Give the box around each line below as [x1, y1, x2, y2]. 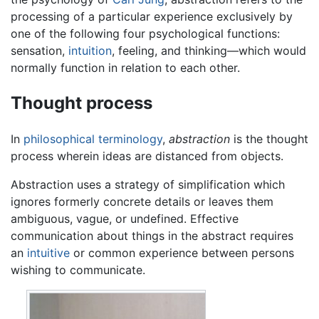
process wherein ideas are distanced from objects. [11, 148, 283, 163]
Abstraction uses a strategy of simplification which [11, 177, 285, 192]
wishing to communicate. [11, 262, 145, 277]
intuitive [27, 245, 70, 260]
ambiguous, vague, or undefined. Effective [11, 211, 239, 226]
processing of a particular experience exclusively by [11, 9, 293, 24]
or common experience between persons [70, 245, 294, 260]
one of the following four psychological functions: [11, 26, 280, 41]
